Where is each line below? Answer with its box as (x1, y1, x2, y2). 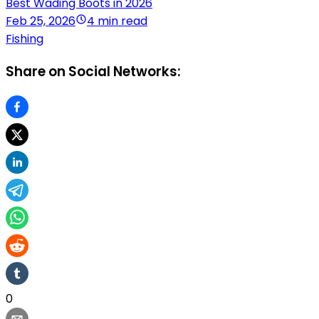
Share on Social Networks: (6, 62, 181, 82)
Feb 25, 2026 (6, 13, 75, 30)
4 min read (87, 13, 147, 30)
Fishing (6, 31, 43, 48)
